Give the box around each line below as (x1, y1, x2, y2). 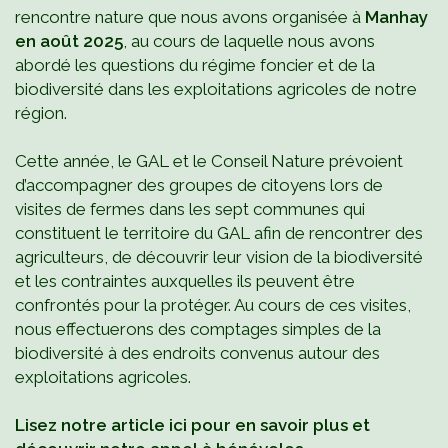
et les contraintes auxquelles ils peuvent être (15, 271, 355, 291)
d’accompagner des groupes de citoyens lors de (15, 175, 383, 195)
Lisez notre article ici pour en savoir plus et (15, 415, 370, 435)
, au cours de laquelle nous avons (123, 31, 375, 51)
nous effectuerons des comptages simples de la (15, 319, 381, 339)
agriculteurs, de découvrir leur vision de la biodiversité (15, 247, 423, 267)
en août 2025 (15, 31, 123, 51)
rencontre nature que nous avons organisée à (15, 7, 365, 27)
